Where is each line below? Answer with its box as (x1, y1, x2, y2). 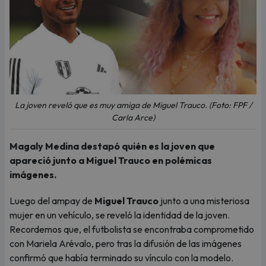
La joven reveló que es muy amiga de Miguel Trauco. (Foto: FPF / (14, 100, 252, 110)
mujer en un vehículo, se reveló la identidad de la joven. (9, 209, 230, 221)
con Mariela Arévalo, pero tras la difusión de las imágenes (9, 237, 242, 249)
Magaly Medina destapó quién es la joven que (9, 140, 215, 152)
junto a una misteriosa (159, 195, 249, 207)
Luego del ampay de (9, 195, 94, 207)
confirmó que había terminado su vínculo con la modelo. (9, 252, 233, 264)
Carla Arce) (111, 112, 155, 123)
